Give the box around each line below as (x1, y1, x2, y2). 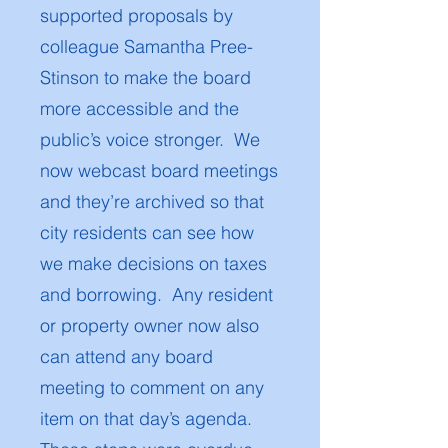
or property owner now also (40, 314, 259, 337)
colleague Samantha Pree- (40, 35, 253, 58)
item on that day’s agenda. (40, 407, 252, 430)
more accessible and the (40, 97, 239, 120)
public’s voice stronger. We (40, 128, 260, 151)
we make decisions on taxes (40, 252, 267, 275)
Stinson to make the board (40, 66, 251, 89)
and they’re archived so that (40, 190, 264, 213)
